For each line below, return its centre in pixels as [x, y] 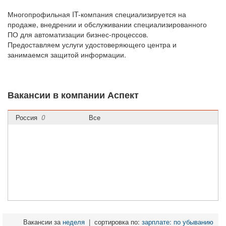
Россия [29, 117]
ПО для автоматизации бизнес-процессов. [78, 34]
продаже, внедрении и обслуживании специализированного [107, 24]
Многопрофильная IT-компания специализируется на [97, 14]
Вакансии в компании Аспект [73, 95]
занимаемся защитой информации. [67, 54]
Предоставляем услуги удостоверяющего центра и [92, 44]
